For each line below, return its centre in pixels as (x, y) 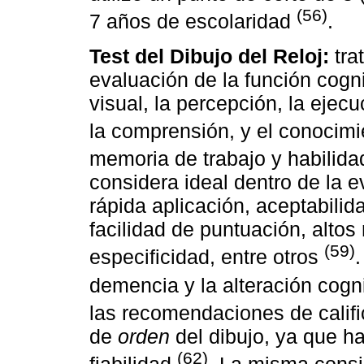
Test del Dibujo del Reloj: (209, 56)
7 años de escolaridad (193, 22)
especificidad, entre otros (207, 257)
